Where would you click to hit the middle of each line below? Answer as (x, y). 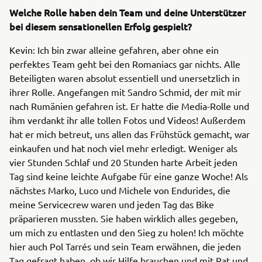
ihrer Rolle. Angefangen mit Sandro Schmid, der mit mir (125, 92)
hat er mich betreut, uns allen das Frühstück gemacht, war (130, 134)
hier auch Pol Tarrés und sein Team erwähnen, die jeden (125, 246)
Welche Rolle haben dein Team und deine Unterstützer (127, 12)
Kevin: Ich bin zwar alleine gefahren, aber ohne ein (114, 49)
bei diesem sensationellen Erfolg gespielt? (101, 26)
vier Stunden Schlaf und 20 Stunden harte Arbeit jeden (123, 162)
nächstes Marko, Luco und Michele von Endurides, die (120, 190)
